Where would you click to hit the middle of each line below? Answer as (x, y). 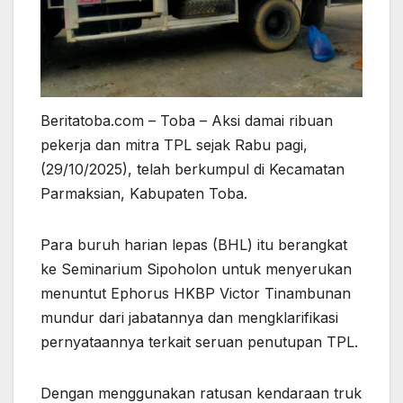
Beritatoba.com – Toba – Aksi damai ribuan (187, 120)
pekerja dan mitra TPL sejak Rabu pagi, (174, 144)
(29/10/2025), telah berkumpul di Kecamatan (193, 169)
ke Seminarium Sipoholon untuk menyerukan (196, 269)
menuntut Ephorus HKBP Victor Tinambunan (196, 293)
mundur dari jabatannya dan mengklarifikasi (189, 317)
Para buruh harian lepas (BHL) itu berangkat (194, 244)
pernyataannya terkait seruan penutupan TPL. (199, 341)
